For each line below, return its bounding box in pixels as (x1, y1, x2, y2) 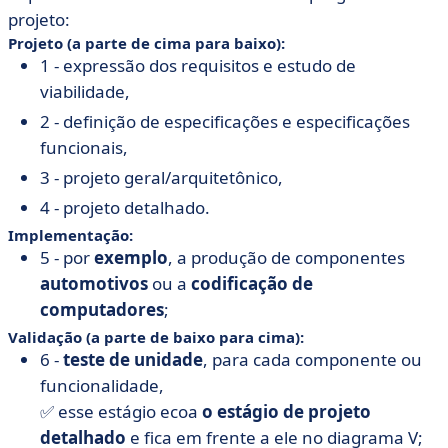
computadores (40, 298, 164, 321)
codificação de (191, 272, 313, 295)
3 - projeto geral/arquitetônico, (40, 166, 283, 189)
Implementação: (8, 225, 133, 245)
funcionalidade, (40, 374, 164, 397)
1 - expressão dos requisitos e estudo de (40, 54, 356, 77)
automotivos (40, 272, 148, 295)
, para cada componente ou (203, 348, 422, 371)
